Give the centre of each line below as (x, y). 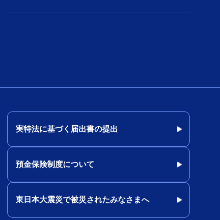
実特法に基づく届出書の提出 (67, 129)
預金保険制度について (55, 165)
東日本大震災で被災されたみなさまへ (82, 200)
